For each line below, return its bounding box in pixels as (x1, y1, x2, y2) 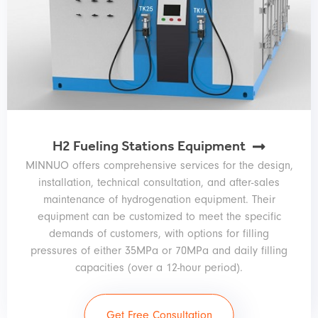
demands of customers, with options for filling (49, 227, 269, 241)
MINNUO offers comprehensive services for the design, (25, 159, 293, 172)
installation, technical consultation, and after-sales (38, 176, 280, 190)
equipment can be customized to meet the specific (37, 210, 281, 224)
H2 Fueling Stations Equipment (53, 141, 246, 156)
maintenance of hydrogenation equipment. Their (43, 193, 275, 207)
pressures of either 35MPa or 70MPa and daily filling (31, 244, 287, 258)
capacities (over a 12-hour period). (75, 261, 243, 275)
